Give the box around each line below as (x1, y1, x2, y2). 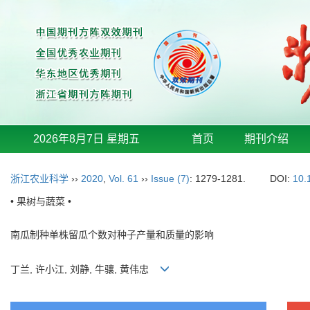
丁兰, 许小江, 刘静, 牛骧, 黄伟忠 (10, 264, 160, 275)
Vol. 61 (109, 173, 138, 184)
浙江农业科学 (10, 173, 69, 184)
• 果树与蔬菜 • (10, 196, 71, 207)
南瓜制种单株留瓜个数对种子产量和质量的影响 (10, 229, 214, 240)
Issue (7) (151, 173, 190, 184)
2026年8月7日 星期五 (33, 133, 140, 145)
